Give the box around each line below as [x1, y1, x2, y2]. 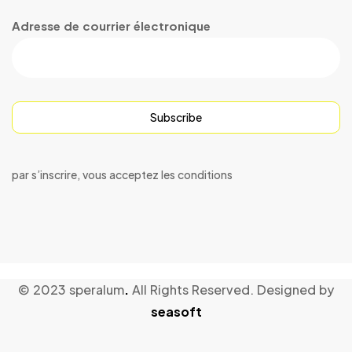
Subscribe [150, 110, 202, 124]
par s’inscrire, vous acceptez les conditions [12, 167, 233, 181]
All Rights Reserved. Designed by [132, 281, 334, 298]
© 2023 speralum [18, 281, 124, 298]
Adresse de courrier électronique [12, 18, 211, 33]
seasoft [150, 303, 202, 320]
